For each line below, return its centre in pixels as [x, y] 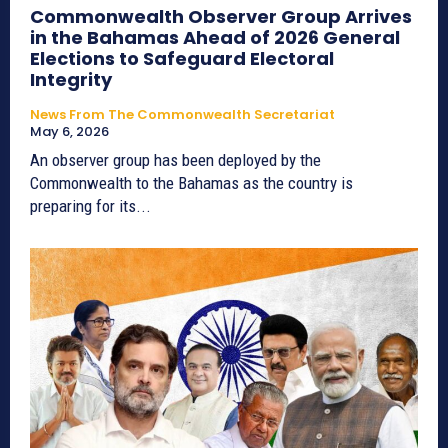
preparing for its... [90, 205]
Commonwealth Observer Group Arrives [221, 16]
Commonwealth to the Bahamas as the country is [191, 182]
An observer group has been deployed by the [175, 159]
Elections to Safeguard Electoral [182, 58]
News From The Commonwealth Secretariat [182, 114]
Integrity [71, 79]
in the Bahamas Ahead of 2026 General [215, 37]
